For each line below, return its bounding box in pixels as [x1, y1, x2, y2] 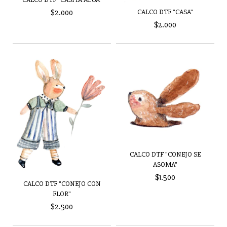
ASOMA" [153, 160, 177, 169]
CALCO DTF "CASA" [137, 8, 193, 17]
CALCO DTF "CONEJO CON [23, 179, 101, 188]
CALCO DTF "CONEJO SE [130, 150, 201, 159]
